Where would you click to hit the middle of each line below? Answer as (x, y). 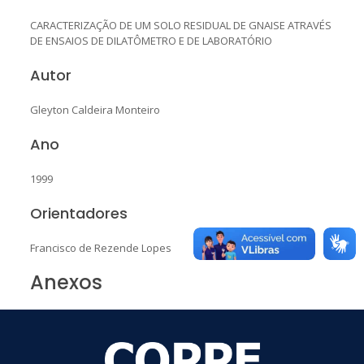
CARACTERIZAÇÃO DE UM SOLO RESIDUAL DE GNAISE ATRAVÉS (180, 25)
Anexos (66, 282)
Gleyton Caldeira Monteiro (95, 109)
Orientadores (78, 213)
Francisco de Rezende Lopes (100, 247)
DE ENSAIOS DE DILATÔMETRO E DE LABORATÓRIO (151, 40)
